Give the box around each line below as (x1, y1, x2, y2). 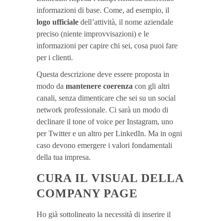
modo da (37, 81, 66, 90)
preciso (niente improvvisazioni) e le (37, 29, 149, 38)
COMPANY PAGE (37, 186, 138, 200)
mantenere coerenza (66, 81, 135, 90)
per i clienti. (37, 53, 73, 62)
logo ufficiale (37, 17, 78, 26)
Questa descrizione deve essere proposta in (37, 70, 169, 78)
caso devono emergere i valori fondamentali (37, 141, 172, 149)
